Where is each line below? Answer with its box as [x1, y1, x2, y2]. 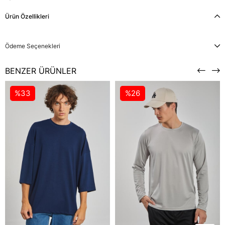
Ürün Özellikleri [5, 13, 49, 20]
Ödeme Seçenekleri [5, 42, 60, 50]
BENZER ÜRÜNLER [5, 66, 76, 76]
